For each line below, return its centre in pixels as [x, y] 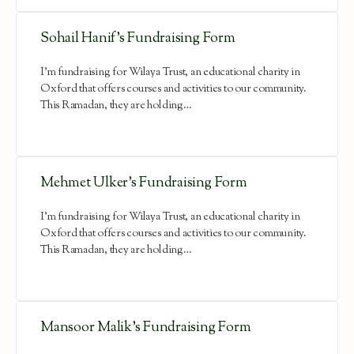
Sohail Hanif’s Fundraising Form [138, 39]
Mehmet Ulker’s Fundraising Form [144, 183]
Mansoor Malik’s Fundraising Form [146, 328]
